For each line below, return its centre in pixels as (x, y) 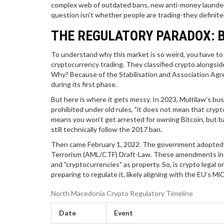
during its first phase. (84, 84)
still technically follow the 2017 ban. (106, 129)
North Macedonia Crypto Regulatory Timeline (122, 193)
